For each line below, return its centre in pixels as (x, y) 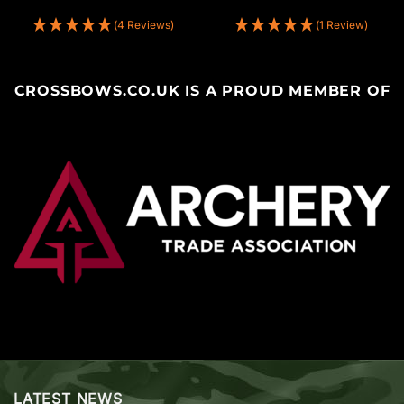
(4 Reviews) (144, 24)
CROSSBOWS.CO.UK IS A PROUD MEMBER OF (202, 91)
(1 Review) (341, 24)
